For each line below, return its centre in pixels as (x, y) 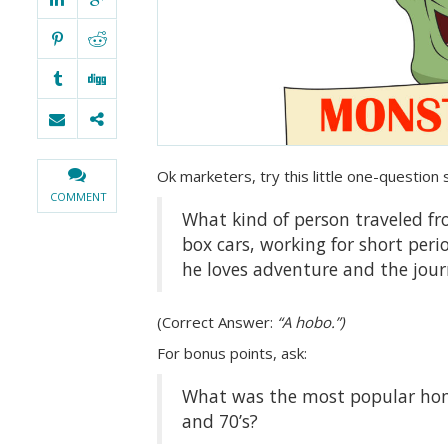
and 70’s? (220, 420)
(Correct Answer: (215, 321)
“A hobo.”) (308, 321)
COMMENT (78, 197)
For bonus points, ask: (232, 352)
